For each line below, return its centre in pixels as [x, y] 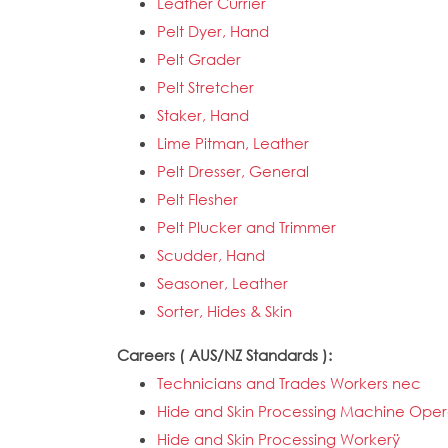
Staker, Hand [203, 115]
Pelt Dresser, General [233, 171]
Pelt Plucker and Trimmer [246, 227]
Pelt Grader [199, 59]
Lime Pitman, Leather [233, 143]
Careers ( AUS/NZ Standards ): [226, 355]
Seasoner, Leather [222, 283]
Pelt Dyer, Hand [213, 31]
